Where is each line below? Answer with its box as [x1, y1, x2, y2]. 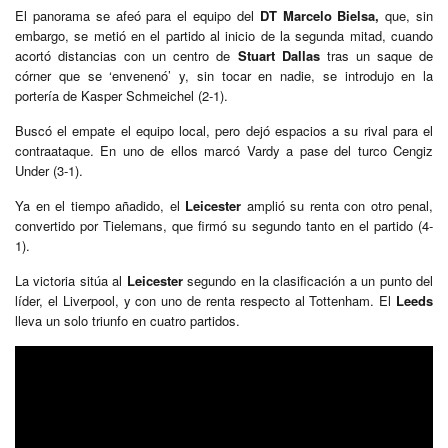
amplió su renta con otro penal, [241, 195, 433, 215]
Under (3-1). [15, 160, 83, 180]
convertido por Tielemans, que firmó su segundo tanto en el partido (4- [15, 215, 433, 235]
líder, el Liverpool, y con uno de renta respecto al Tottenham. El [15, 290, 396, 310]
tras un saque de [319, 45, 434, 65]
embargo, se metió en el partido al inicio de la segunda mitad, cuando [15, 25, 433, 45]
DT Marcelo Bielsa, [259, 5, 380, 25]
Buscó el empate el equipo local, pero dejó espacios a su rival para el [15, 120, 433, 140]
